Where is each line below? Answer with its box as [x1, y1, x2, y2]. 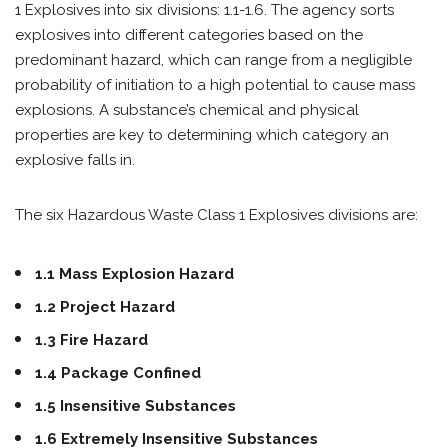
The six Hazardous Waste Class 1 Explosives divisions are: [15, 206, 418, 224]
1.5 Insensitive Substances [35, 397, 236, 415]
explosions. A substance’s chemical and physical [15, 101, 359, 119]
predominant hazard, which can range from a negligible [15, 51, 412, 69]
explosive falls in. [15, 151, 139, 169]
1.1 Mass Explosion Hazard [35, 265, 234, 283]
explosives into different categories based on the [15, 26, 363, 44]
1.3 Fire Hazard [35, 331, 148, 349]
